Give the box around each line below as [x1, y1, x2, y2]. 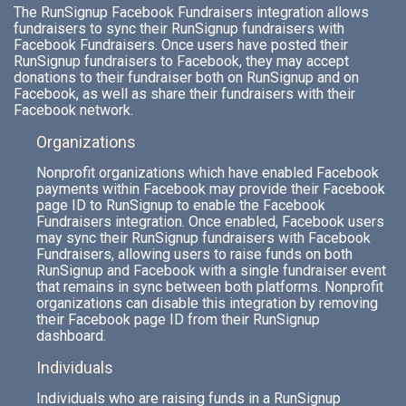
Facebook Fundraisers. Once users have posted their [14, 36, 348, 54]
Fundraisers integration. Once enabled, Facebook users [36, 213, 384, 231]
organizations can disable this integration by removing [36, 295, 378, 313]
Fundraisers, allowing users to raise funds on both [36, 246, 353, 264]
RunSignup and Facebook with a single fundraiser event [36, 262, 386, 280]
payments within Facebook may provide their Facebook [36, 180, 385, 198]
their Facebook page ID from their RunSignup [36, 311, 320, 329]
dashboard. [36, 327, 106, 345]
